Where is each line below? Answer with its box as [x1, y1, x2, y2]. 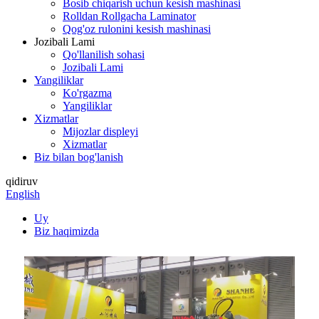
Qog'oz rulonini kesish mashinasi [63, 23, 211, 35]
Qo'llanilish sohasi [63, 48, 145, 61]
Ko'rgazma [63, 87, 112, 99]
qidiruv [6, 175, 38, 187]
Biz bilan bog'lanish [34, 151, 123, 163]
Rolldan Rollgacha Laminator [63, 10, 196, 22]
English [6, 188, 40, 200]
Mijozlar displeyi [63, 125, 138, 137]
